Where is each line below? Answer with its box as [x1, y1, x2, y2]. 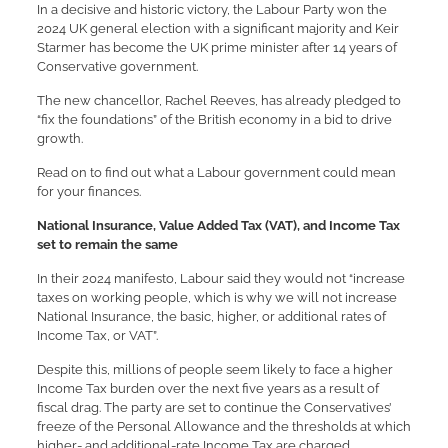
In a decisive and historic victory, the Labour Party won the [36, 2, 387, 17]
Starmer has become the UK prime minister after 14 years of [36, 40, 397, 55]
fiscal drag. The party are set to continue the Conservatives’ [36, 400, 391, 415]
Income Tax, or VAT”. [36, 328, 158, 343]
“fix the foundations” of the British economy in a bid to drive [36, 112, 392, 127]
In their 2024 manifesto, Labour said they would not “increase [36, 271, 405, 286]
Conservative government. [36, 59, 198, 74]
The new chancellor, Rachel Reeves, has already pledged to [36, 93, 401, 108]
